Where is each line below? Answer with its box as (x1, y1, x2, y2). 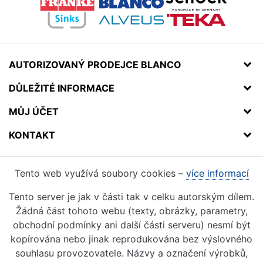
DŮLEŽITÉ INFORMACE (9, 82, 114, 94)
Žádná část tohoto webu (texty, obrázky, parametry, (15, 204, 248, 217)
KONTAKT (9, 129, 55, 141)
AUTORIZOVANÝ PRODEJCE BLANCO (9, 58, 181, 70)
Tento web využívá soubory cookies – (14, 167, 186, 179)
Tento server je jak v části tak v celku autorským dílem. (9, 190, 254, 203)
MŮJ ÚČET (9, 105, 59, 117)
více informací (186, 167, 249, 179)
